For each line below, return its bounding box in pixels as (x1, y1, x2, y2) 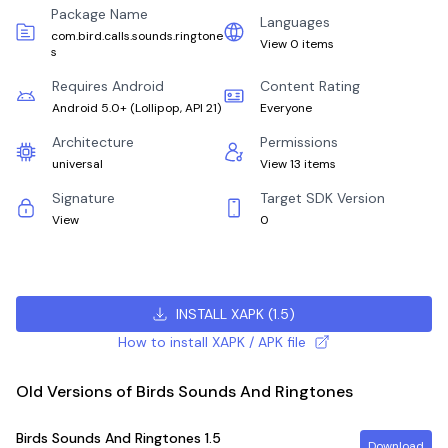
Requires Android (52, 77, 164, 95)
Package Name (51, 5, 149, 23)
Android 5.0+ (52, 100, 127, 116)
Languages (260, 13, 330, 31)
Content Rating (260, 77, 360, 95)
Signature (52, 189, 115, 207)
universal (52, 156, 103, 172)
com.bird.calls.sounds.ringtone (51, 28, 224, 44)
